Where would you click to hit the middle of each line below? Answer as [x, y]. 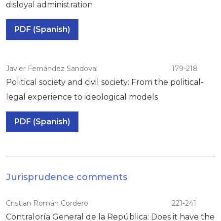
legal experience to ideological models [82, 97]
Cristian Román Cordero [47, 203]
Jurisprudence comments [67, 177]
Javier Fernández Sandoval [52, 68]
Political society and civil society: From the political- [105, 82]
